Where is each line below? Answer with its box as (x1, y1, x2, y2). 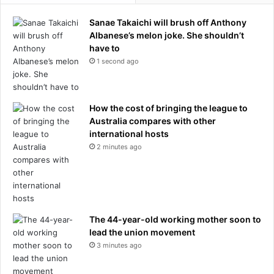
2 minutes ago (97, 142, 142, 151)
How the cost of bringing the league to (89, 102, 248, 113)
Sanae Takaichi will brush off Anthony (89, 17, 246, 28)
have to (89, 42, 120, 53)
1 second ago (97, 56, 139, 65)
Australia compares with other (89, 115, 216, 126)
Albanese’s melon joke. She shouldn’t (89, 29, 244, 40)
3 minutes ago (97, 240, 142, 250)
